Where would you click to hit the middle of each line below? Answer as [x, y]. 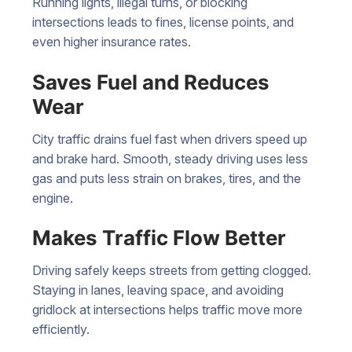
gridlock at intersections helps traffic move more [167, 310]
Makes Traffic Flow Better [159, 238]
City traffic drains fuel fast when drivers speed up [170, 139]
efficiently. [61, 330]
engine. [53, 198]
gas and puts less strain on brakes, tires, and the [167, 178]
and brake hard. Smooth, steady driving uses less [170, 158]
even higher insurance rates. [112, 42]
